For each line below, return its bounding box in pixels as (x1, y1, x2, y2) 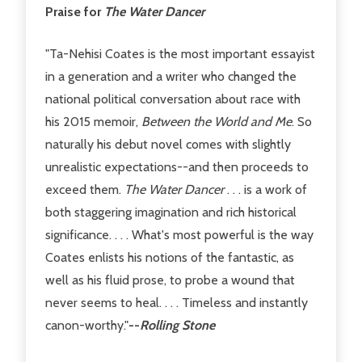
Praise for (45, 3, 104, 19)
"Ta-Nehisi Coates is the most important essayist (45, 45, 315, 61)
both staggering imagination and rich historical (45, 204, 297, 220)
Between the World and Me (141, 113, 292, 129)
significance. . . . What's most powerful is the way (45, 226, 314, 242)
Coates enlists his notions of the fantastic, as (45, 249, 294, 265)
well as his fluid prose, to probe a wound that (45, 271, 295, 288)
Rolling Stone (140, 317, 215, 333)
